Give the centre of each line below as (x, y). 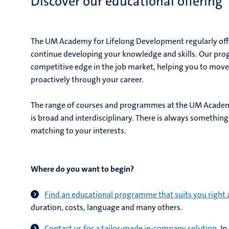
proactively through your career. (87, 80)
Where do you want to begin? (82, 169)
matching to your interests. (78, 131)
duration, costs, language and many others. (107, 208)
